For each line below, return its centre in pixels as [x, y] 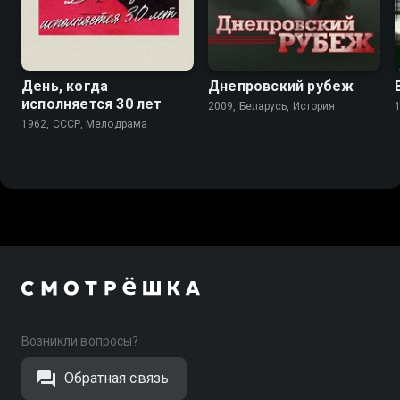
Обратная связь [117, 378]
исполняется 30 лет [92, 104]
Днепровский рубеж [281, 86]
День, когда [65, 86]
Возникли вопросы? [80, 341]
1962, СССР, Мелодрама [85, 124]
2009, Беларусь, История [272, 106]
